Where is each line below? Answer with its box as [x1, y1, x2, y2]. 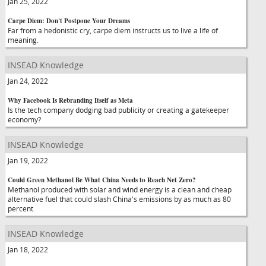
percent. [8, 204, 35, 213]
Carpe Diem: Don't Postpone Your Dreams [8, 16, 130, 26]
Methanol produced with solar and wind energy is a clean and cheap [8, 185, 232, 194]
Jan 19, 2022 [8, 156, 48, 165]
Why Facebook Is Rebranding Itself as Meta [8, 96, 133, 105]
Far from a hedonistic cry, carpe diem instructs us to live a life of [8, 26, 218, 35]
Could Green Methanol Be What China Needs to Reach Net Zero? [8, 175, 196, 185]
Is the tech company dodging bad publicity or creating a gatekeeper [8, 105, 229, 115]
